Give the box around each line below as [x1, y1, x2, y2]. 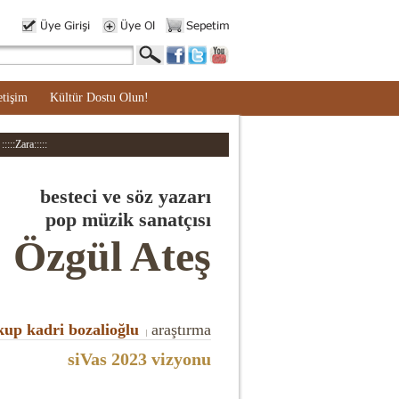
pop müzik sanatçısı [45, 208, 211, 231]
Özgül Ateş [12, 232, 211, 280]
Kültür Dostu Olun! [50, 91, 149, 104]
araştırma [151, 321, 211, 338]
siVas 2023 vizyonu [67, 349, 211, 369]
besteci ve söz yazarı [39, 185, 211, 208]
